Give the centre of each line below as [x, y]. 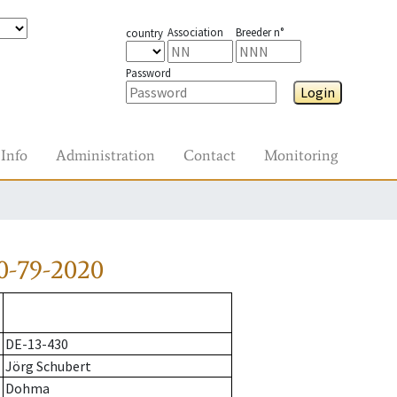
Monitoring [301, 155]
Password [148, 73]
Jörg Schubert [48, 366]
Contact [210, 155]
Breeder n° [259, 32]
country [144, 33]
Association [195, 32]
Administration [105, 155]
